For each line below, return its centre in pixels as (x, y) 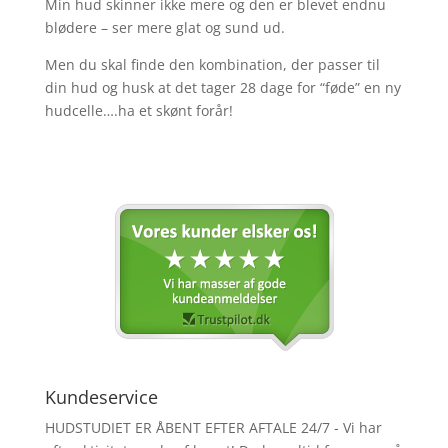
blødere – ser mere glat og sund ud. (164, 27)
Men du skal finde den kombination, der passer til (212, 64)
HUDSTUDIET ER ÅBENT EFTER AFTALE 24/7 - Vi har (213, 427)
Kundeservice (101, 397)
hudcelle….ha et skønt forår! (138, 110)
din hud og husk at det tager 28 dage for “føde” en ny (222, 87)
